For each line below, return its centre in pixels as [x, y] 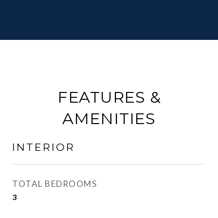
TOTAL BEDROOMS [54, 184]
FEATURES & [109, 97]
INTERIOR [44, 147]
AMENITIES [109, 118]
